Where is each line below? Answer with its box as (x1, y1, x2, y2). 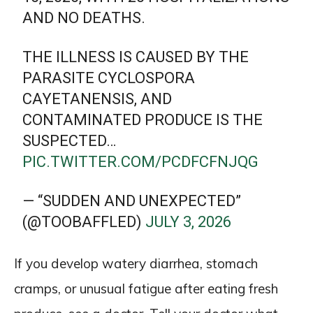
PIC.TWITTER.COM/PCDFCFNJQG (22, 152, 259, 170)
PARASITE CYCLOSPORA (22, 68, 196, 87)
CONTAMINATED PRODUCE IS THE (22, 110, 263, 129)
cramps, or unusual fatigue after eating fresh (14, 279, 278, 297)
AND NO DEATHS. (22, 8, 146, 27)
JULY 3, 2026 (145, 212, 232, 231)
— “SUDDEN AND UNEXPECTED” (22, 191, 242, 210)
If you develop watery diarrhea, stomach (14, 254, 258, 272)
